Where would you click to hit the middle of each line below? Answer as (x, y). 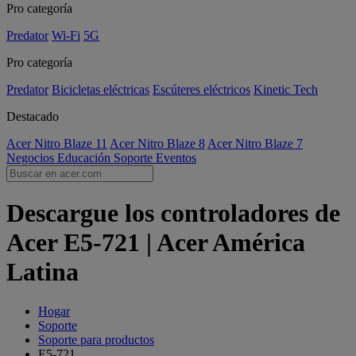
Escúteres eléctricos (201, 89)
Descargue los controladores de (173, 213)
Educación (85, 158)
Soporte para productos (96, 339)
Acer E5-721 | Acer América (156, 243)
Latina (43, 272)
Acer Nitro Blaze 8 (157, 143)
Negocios (32, 158)
